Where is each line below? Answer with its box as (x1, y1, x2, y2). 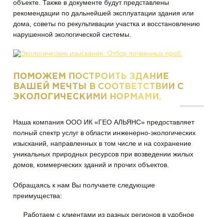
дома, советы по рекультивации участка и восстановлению (13, 19, 201, 28)
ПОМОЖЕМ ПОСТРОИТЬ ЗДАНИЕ (13, 72, 170, 80)
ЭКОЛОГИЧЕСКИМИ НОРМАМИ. (13, 93, 162, 101)
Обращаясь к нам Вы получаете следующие (13, 181, 155, 189)
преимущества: (13, 191, 62, 200)
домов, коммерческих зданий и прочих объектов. (13, 160, 170, 169)
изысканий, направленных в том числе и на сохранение (13, 139, 192, 147)
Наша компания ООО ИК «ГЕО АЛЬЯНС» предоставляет (13, 118, 195, 126)
